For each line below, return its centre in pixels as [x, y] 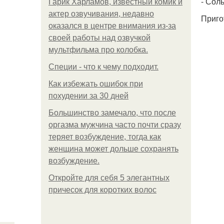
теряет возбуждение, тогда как [105, 137]
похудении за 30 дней [88, 96]
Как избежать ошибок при [96, 84]
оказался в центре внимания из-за [112, 26]
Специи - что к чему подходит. [103, 67]
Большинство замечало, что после [112, 113]
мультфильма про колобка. [98, 50]
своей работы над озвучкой [99, 38]
